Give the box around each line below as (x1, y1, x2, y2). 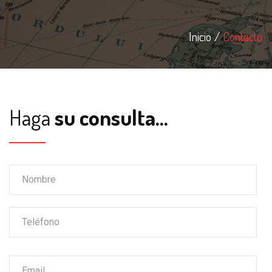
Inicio (189, 29, 211, 44)
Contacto (223, 29, 262, 44)
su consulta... (55, 103, 168, 131)
